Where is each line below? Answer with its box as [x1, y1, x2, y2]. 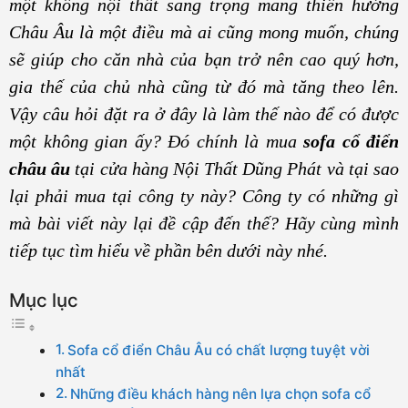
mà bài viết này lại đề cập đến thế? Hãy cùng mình [9, 212, 399, 233]
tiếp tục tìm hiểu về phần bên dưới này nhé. [9, 240, 328, 260]
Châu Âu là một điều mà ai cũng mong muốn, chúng [9, 21, 399, 42]
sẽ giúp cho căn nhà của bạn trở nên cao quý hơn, [9, 48, 399, 69]
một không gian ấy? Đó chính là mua [9, 130, 303, 151]
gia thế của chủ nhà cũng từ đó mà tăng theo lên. [9, 76, 399, 97]
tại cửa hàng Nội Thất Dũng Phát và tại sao [70, 158, 400, 178]
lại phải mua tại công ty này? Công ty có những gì [9, 185, 399, 206]
